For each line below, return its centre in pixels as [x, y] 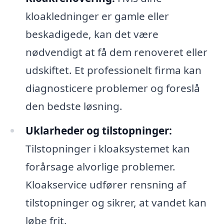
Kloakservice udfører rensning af [105, 185]
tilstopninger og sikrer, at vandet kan [116, 203]
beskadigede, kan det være [92, 34]
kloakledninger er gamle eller [97, 16]
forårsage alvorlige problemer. [100, 167]
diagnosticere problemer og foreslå [112, 88]
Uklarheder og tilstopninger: [98, 131]
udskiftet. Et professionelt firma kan [113, 70]
